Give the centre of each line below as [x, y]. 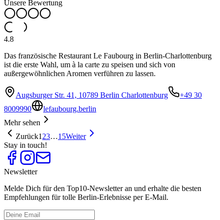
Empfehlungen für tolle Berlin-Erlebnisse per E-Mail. [86, 197]
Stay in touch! [26, 145]
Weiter [76, 137]
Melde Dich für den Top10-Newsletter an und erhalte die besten [103, 189]
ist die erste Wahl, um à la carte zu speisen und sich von [90, 65]
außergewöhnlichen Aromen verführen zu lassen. [80, 74]
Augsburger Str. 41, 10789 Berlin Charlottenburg [92, 95]
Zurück [27, 137]
